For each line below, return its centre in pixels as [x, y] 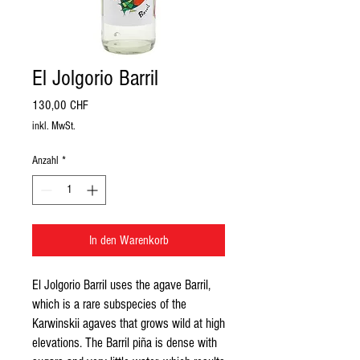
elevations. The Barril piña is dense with [125, 343]
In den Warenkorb [129, 241]
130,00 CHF [60, 106]
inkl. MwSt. [54, 127]
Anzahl [45, 161]
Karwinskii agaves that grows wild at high [129, 324]
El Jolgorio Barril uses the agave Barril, [121, 285]
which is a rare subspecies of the [109, 305]
